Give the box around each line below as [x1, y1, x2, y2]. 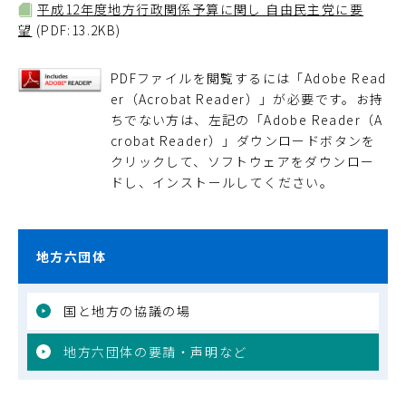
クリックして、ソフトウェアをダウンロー [110, 151, 375, 170]
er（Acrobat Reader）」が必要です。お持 [110, 89, 384, 108]
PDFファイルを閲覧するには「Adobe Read [110, 68, 387, 87]
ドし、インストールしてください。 [110, 172, 334, 191]
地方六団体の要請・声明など [63, 342, 247, 361]
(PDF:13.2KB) [35, 20, 121, 39]
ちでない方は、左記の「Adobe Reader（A [110, 110, 383, 129]
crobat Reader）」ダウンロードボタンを [110, 130, 376, 150]
